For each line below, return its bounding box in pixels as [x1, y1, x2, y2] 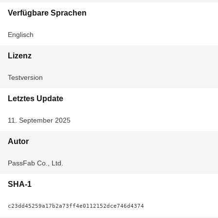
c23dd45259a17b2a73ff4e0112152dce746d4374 [8, 202, 144, 209]
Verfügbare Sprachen [8, 9, 87, 17]
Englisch [8, 31, 34, 38]
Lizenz [8, 52, 32, 60]
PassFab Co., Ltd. [8, 159, 63, 167]
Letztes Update [8, 94, 63, 103]
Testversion [8, 73, 43, 81]
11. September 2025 [8, 116, 71, 124]
